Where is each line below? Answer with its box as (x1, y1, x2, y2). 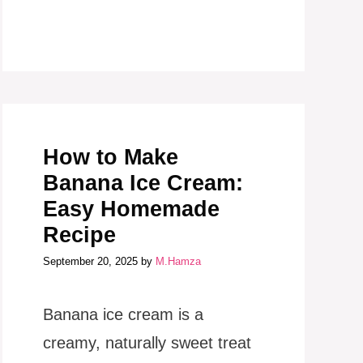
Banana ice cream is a (42, 305, 203, 323)
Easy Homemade (42, 197, 220, 221)
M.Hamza (155, 254, 201, 267)
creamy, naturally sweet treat (42, 333, 251, 352)
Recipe (42, 223, 116, 247)
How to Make (42, 145, 178, 169)
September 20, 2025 (42, 254, 138, 267)
